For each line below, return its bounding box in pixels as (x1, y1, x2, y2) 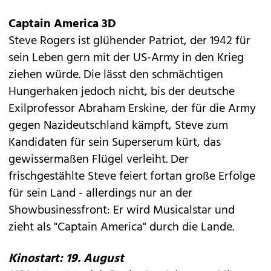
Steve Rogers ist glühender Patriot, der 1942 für (8, 31, 250, 51)
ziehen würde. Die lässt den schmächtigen (8, 65, 223, 85)
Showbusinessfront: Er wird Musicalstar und (8, 201, 235, 220)
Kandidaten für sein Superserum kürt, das (8, 133, 221, 152)
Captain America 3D (8, 15, 116, 34)
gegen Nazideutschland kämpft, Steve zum (8, 116, 228, 135)
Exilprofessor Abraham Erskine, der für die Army (8, 99, 256, 119)
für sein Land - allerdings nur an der (8, 184, 192, 203)
